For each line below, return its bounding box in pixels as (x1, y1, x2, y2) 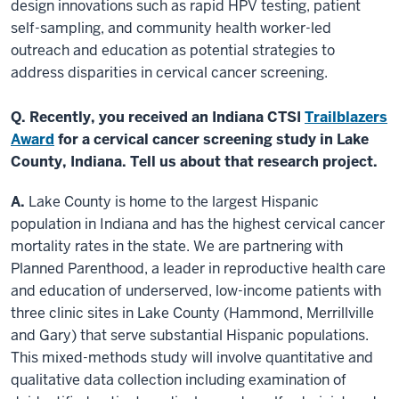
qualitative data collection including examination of (11, 370, 346, 389)
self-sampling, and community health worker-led (11, 18, 331, 37)
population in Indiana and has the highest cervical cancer (11, 214, 385, 233)
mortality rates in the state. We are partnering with (11, 236, 343, 256)
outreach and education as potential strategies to (11, 40, 335, 60)
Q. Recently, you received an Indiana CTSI (11, 107, 305, 126)
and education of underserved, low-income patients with (11, 281, 381, 300)
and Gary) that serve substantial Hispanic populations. (11, 325, 369, 345)
